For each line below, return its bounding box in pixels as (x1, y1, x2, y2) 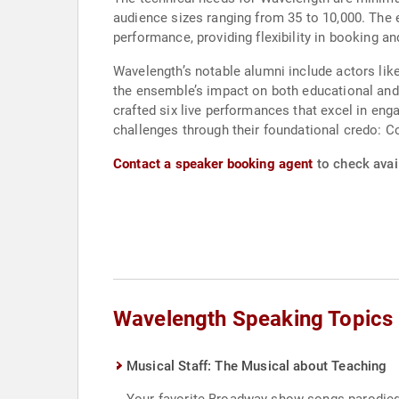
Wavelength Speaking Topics (113, 306, 394, 331)
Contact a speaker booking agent (113, 156, 313, 172)
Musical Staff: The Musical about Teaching (126, 358, 387, 374)
